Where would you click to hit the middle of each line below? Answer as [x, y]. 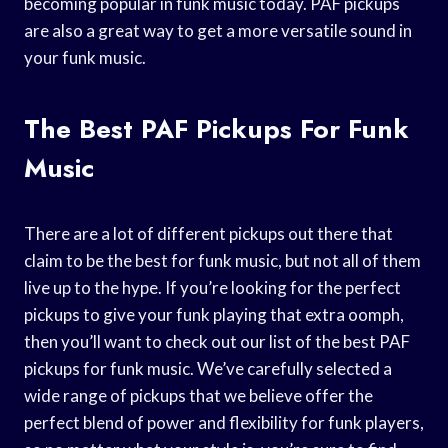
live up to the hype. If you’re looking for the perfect [212, 287]
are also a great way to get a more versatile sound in [218, 30]
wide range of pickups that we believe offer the [198, 395]
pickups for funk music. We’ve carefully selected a [208, 368]
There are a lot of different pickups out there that [208, 233]
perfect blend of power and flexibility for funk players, [224, 422]
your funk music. [85, 57]
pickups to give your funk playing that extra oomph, [214, 314]
